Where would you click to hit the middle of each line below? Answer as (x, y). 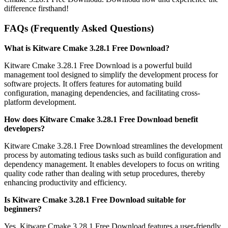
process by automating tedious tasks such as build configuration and (112, 155)
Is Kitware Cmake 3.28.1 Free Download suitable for (95, 199)
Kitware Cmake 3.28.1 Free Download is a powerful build (98, 65)
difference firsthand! (36, 9)
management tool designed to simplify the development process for (111, 74)
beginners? (23, 209)
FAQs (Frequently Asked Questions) (79, 28)
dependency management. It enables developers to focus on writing (112, 164)
